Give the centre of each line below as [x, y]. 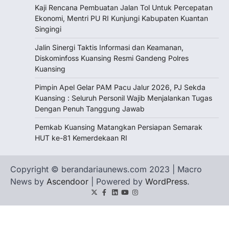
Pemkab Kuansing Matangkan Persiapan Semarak [119, 127]
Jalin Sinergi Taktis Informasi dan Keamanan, [109, 48]
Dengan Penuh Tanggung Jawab [90, 109]
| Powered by [117, 182]
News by [28, 182]
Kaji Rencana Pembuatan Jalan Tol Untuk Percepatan [124, 8]
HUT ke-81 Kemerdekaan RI [81, 138]
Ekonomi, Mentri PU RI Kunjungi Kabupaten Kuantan [121, 18]
